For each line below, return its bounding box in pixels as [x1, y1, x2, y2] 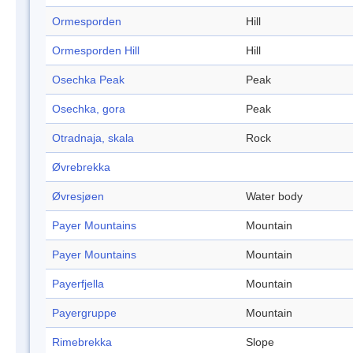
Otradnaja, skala [52, 132, 134, 145]
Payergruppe [52, 307, 117, 320]
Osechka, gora [52, 102, 125, 116]
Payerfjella [52, 277, 104, 291]
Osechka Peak [52, 73, 124, 87]
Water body [246, 190, 303, 203]
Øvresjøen [52, 190, 104, 203]
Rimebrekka [52, 336, 112, 349]
